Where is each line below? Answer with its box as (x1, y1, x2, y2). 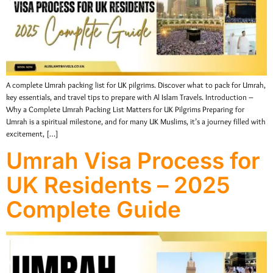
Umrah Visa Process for (6, 147, 260, 175)
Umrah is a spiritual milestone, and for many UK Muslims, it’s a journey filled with (6, 117, 266, 127)
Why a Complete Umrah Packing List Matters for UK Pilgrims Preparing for (6, 105, 244, 115)
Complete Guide (6, 196, 181, 224)
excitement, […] (6, 129, 58, 139)
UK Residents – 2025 (6, 171, 230, 199)
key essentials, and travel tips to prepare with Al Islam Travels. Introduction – (6, 93, 253, 102)
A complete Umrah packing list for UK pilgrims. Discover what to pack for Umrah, (6, 80, 266, 90)
